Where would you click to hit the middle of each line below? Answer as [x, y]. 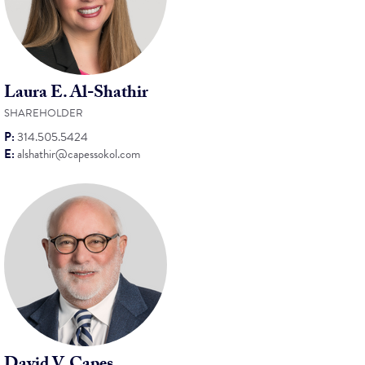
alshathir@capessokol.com [79, 154]
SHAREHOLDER [44, 113]
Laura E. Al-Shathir [76, 95]
